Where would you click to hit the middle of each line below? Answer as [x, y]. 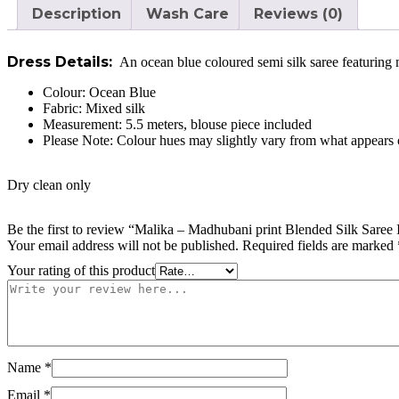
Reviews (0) [298, 13]
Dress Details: [62, 61]
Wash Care [187, 13]
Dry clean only [49, 184]
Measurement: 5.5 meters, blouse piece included [177, 124]
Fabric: [64, 108]
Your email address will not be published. [123, 245]
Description [77, 13]
